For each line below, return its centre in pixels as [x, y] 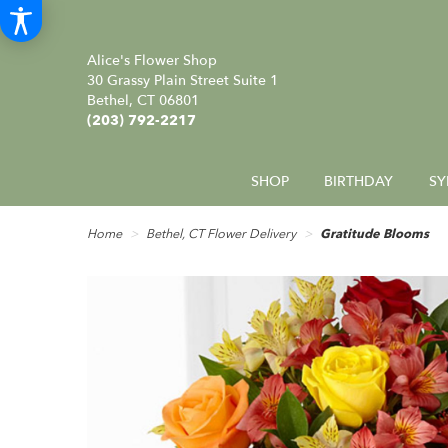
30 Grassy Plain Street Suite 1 [182, 80]
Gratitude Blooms [374, 234]
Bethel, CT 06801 [143, 100]
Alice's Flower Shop [152, 60]
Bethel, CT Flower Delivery [221, 234]
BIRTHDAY [359, 182]
